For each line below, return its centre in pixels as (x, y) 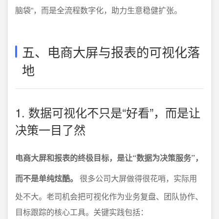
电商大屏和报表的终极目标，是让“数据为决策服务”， (109, 158)
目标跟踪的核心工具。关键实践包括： (82, 212)
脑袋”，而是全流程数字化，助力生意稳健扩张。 (99, 10)
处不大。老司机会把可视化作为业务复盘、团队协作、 (109, 196)
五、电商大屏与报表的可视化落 (111, 52)
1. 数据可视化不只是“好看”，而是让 (108, 112)
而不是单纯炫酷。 (46, 178)
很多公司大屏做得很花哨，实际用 (137, 178)
